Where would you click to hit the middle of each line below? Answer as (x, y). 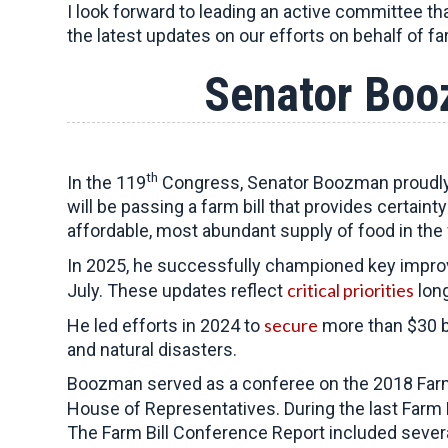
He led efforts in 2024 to (165, 325)
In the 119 (106, 182)
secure (291, 325)
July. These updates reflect (177, 290)
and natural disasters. (152, 349)
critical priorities (350, 290)
